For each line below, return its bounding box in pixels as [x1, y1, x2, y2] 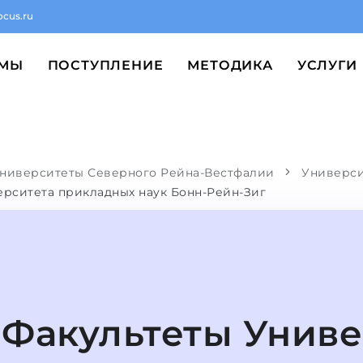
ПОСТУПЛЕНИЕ [47, 58, 164, 73]
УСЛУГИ [297, 58, 357, 73]
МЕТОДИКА [187, 58, 273, 73]
